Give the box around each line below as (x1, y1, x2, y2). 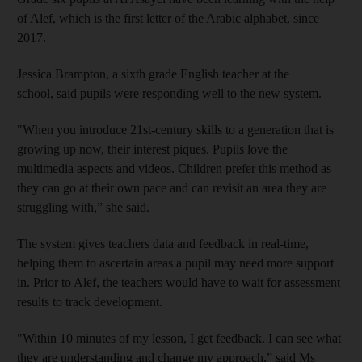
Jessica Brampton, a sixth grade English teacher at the (17, 66, 289, 81)
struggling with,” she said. (17, 200, 149, 214)
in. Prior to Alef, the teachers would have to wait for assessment (17, 275, 340, 289)
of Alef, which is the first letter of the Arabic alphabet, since (17, 11, 319, 25)
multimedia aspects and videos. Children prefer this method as (17, 161, 331, 175)
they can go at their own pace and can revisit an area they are (17, 180, 326, 195)
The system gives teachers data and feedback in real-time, (17, 236, 309, 250)
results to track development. (17, 294, 162, 309)
